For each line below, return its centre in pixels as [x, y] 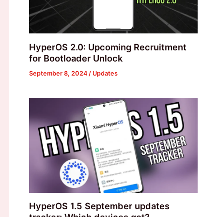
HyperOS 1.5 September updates [99, 206]
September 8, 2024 [59, 73]
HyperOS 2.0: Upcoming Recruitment [108, 47]
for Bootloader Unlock [76, 58]
